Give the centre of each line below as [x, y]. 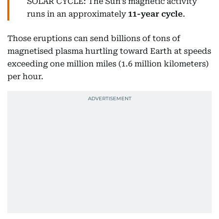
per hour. [25, 77]
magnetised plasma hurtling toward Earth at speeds [109, 51]
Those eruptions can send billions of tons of [94, 39]
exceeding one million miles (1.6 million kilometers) [108, 64]
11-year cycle [155, 14]
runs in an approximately [77, 14]
